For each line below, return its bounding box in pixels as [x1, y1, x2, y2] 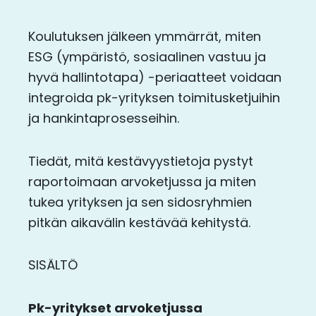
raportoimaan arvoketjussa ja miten [28, 172, 256, 190]
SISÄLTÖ [28, 256, 78, 274]
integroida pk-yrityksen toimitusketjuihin [28, 89, 280, 107]
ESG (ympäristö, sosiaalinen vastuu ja [28, 48, 266, 66]
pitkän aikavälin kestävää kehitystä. [28, 213, 250, 231]
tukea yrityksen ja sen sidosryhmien [28, 193, 252, 211]
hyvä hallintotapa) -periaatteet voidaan [28, 68, 281, 87]
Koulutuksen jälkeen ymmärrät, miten [28, 28, 261, 46]
